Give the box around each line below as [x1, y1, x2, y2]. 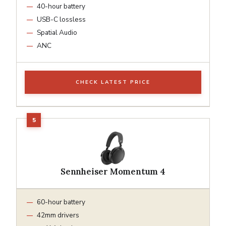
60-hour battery [37, 197, 85, 207]
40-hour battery [37, 1, 85, 11]
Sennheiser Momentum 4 [61, 165, 165, 177]
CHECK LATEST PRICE [76, 78, 150, 86]
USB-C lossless [37, 14, 86, 24]
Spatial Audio [37, 27, 77, 37]
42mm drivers [37, 210, 79, 220]
